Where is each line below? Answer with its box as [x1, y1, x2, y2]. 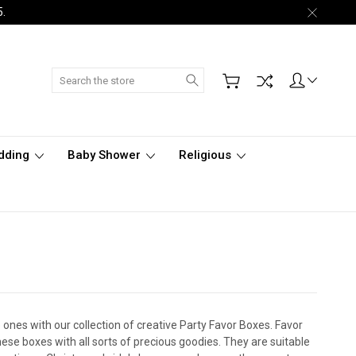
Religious [179, 148, 234, 162]
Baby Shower [68, 148, 144, 162]
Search [203, 69, 240, 82]
